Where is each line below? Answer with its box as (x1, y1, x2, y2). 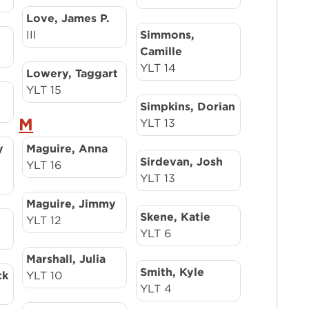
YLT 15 (26, 83, 62, 97)
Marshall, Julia (26, 252, 106, 266)
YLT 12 (26, 214, 62, 227)
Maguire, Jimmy (26, 197, 117, 210)
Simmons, (139, 28, 195, 41)
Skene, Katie (139, 210, 210, 223)
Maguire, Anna (26, 142, 108, 155)
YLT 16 (26, 159, 62, 172)
